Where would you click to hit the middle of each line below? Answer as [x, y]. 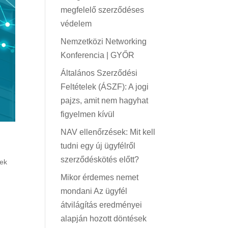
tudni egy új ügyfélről [98, 146]
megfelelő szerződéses [103, 10]
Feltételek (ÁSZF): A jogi [105, 87]
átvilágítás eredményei [102, 205]
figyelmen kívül [88, 114]
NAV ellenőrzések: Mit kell [108, 132]
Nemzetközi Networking [104, 41]
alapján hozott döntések [104, 219]
